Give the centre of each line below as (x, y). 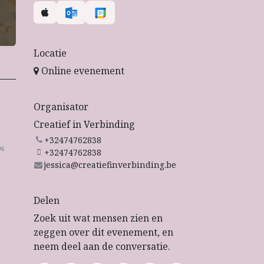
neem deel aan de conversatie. (102, 246)
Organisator (61, 106)
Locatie (50, 53)
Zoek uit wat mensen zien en (98, 218)
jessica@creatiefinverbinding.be (110, 164)
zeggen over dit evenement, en (103, 232)
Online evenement (82, 70)
